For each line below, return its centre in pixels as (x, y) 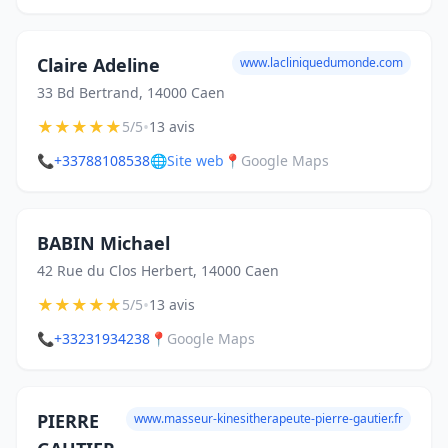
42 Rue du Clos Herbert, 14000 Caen (158, 270)
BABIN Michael (103, 243)
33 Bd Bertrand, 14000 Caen (131, 92)
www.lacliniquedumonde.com (321, 62)
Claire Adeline (98, 65)
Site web (195, 160)
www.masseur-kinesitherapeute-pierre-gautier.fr (268, 418)
